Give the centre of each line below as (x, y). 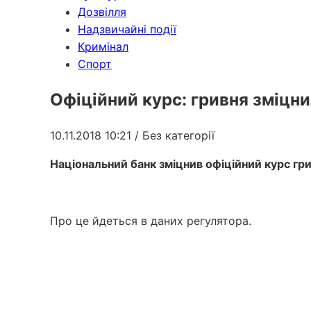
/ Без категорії (175, 135)
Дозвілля (102, 12)
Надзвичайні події (127, 29)
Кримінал (103, 47)
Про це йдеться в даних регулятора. (151, 220)
